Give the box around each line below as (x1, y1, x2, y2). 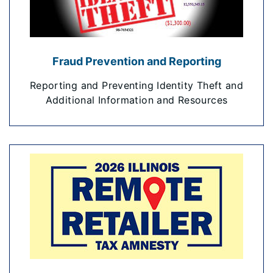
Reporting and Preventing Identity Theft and (29, 79, 244, 91)
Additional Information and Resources (45, 94, 228, 106)
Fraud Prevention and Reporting (52, 55, 221, 68)
